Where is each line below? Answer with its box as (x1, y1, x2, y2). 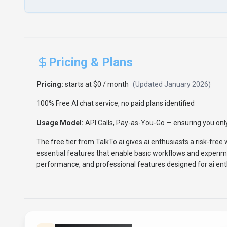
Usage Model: (36, 119, 84, 127)
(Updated (133, 80, 164, 88)
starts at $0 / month (65, 80, 129, 88)
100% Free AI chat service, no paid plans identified (36, 99, 195, 107)
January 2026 (164, 80, 208, 88)
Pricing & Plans (49, 55, 133, 69)
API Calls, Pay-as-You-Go (85, 119, 165, 127)
